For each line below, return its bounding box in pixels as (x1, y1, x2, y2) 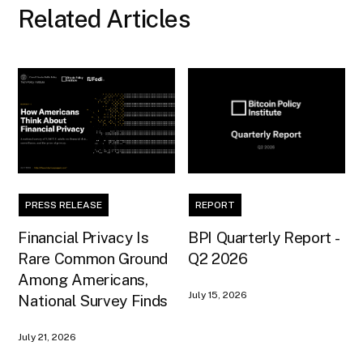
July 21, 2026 (18, 331, 77, 343)
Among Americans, (18, 270, 148, 288)
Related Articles (18, 3, 190, 33)
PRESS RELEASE (25, 199, 103, 211)
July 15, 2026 (188, 288, 247, 301)
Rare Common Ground (18, 249, 168, 267)
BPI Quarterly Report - (188, 228, 341, 246)
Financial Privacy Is (18, 228, 149, 246)
